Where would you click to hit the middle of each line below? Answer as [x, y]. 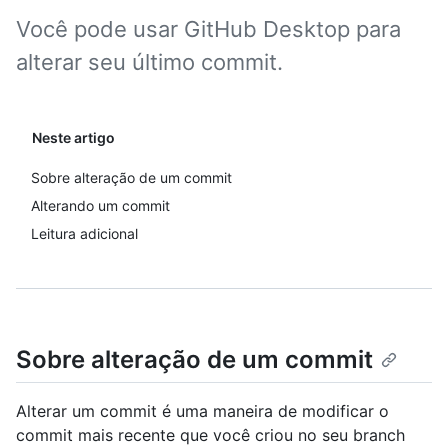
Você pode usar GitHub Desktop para [208, 29]
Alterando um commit [100, 205]
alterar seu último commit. [149, 62]
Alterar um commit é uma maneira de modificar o [202, 411]
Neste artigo [73, 137]
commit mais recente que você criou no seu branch [210, 435]
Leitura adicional [84, 233]
